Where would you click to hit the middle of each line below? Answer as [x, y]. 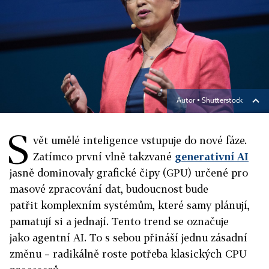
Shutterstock [222, 101]
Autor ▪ [189, 101]
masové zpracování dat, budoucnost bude [109, 189]
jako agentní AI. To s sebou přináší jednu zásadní [128, 237]
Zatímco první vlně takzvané [104, 156]
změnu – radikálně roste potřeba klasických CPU [128, 254]
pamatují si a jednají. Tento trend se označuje [119, 221]
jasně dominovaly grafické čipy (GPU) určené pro [129, 173]
